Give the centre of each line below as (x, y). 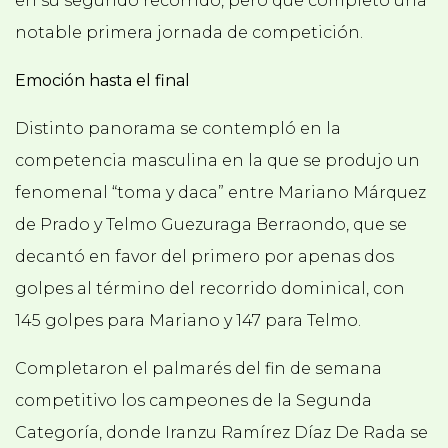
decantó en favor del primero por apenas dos (204, 257)
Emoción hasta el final (102, 81)
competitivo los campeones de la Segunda (193, 401)
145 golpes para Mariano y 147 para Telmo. (188, 321)
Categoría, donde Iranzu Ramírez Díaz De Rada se (221, 433)
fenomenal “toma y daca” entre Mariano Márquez (220, 193)
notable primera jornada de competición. (189, 33)
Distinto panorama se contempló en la (178, 129)
